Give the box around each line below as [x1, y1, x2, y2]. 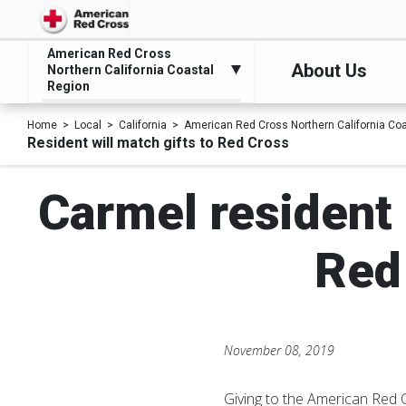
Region [47, 79, 90, 93]
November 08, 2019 [224, 342, 335, 359]
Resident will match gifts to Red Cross [27, 134, 289, 151]
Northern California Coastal [47, 63, 214, 77]
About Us [291, 60, 368, 82]
